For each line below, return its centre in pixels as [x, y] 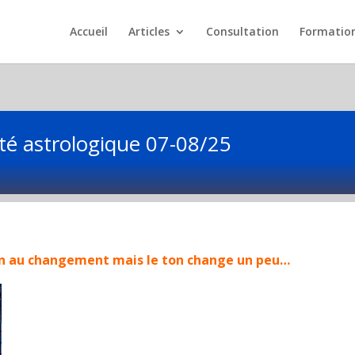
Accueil [88, 31]
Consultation [242, 31]
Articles [149, 31]
